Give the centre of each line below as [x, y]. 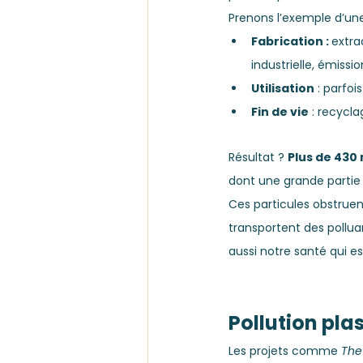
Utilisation [283, 89]
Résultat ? [258, 158]
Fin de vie [280, 112]
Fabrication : [291, 42]
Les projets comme [285, 351]
